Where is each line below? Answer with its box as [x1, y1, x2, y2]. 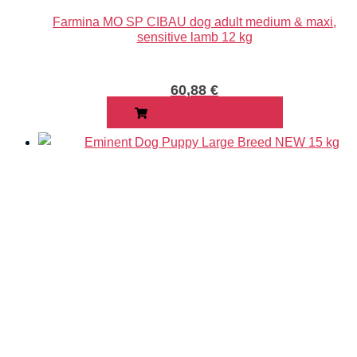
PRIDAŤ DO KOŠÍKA [147, 106, 255, 120]
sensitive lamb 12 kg [136, 30, 253, 45]
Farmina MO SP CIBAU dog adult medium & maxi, [53, 15, 336, 29]
